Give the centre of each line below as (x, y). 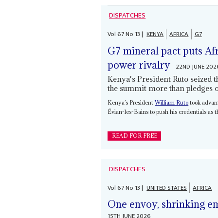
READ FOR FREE (134, 136)
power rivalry (139, 65)
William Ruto (172, 102)
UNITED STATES (167, 188)
